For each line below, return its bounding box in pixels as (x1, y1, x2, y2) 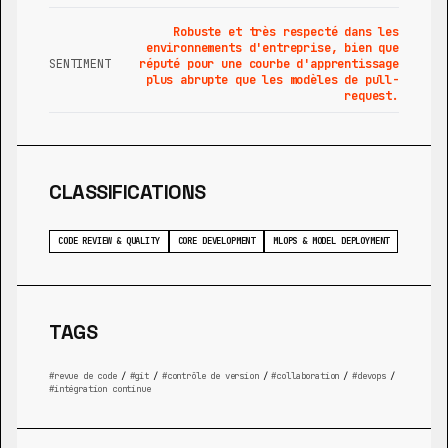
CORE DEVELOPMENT (177, 234, 256, 247)
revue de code (53, 369, 117, 382)
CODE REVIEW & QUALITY (58, 234, 160, 247)
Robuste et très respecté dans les (173, 23, 399, 40)
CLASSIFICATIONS (49, 178, 206, 205)
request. (344, 87, 399, 104)
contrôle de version (166, 369, 259, 382)
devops (356, 369, 386, 382)
